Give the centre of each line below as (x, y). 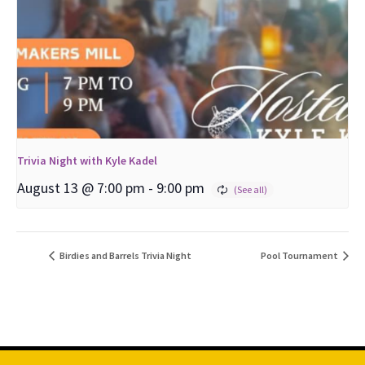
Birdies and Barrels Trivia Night (125, 256)
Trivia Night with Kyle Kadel (87, 161)
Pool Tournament (300, 256)
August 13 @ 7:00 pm (81, 188)
